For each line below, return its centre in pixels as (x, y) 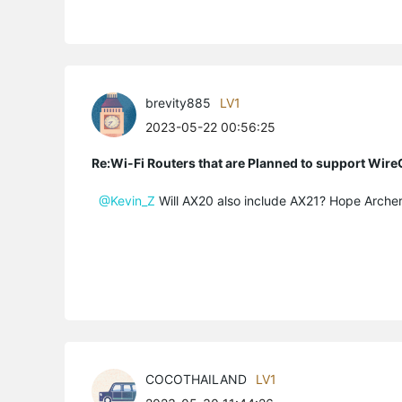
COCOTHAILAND (196, 379)
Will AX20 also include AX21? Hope (260, 201)
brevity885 (178, 103)
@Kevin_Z (127, 201)
